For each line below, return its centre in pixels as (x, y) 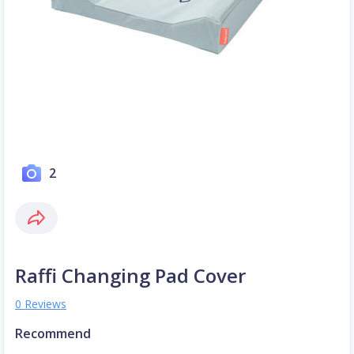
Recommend (53, 334)
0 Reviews (41, 304)
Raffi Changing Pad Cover (130, 276)
